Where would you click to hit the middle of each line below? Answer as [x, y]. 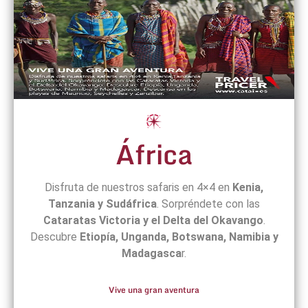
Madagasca [152, 254]
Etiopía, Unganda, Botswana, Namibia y [179, 237]
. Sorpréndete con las [208, 204]
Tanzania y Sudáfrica [102, 204]
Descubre [55, 237]
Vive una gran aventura [154, 290]
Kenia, [248, 188]
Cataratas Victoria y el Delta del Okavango [153, 221]
